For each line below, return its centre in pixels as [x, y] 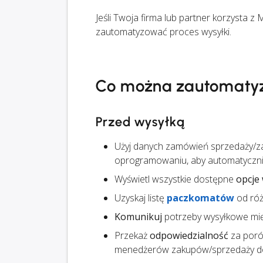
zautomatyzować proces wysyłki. [163, 32]
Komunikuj [138, 217]
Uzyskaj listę [141, 198]
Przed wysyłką [140, 122]
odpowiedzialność [189, 236]
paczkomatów [200, 198]
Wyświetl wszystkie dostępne [175, 179]
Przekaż [132, 236]
